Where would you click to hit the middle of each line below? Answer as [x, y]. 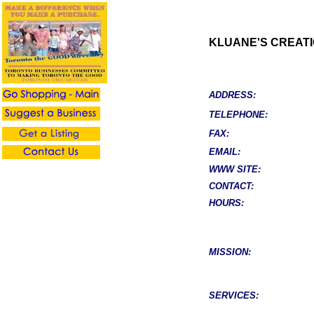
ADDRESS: [232, 95]
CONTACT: [231, 186]
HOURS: [226, 203]
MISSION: [230, 252]
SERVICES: [234, 295]
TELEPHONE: [238, 115]
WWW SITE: [235, 169]
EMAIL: [225, 152]
